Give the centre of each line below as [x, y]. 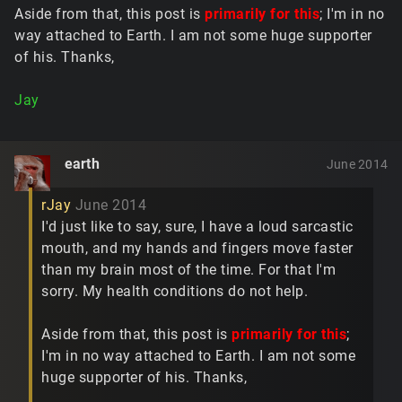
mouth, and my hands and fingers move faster [197, 249]
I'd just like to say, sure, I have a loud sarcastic [197, 227]
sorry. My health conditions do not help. [175, 292]
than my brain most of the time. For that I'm [188, 270]
